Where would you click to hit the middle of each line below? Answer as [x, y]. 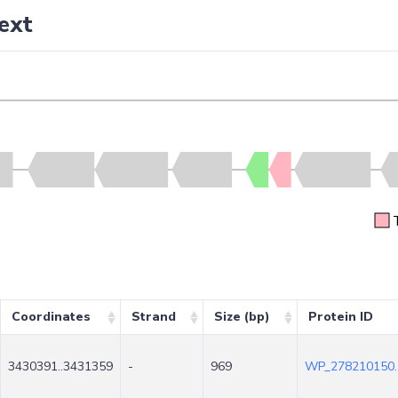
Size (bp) [242, 317]
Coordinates [51, 317]
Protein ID [340, 317]
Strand [153, 317]
